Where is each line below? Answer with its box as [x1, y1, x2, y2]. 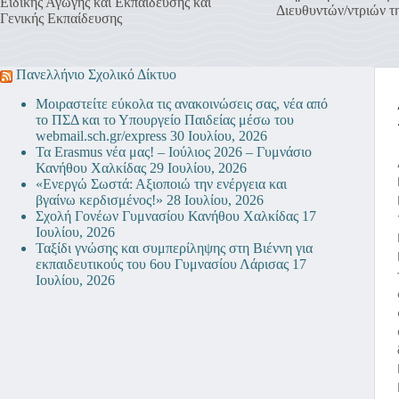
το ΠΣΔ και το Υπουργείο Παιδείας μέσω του [36, 112, 294, 127]
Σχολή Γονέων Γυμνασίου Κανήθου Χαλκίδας [36, 208, 298, 224]
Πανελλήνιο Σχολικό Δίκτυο [16, 67, 176, 83]
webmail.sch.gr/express [36, 128, 167, 143]
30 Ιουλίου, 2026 [170, 128, 267, 143]
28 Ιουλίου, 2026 [167, 192, 264, 208]
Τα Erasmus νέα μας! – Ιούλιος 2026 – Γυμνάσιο [36, 144, 312, 159]
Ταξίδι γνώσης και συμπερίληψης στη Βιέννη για [36, 240, 313, 256]
